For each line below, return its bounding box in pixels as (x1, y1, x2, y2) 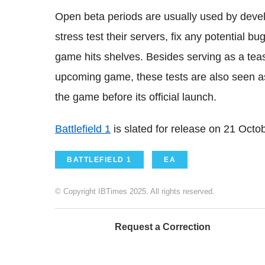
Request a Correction (115, 221, 211, 232)
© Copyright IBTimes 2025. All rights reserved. (55, 186, 215, 196)
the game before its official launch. (55, 91, 216, 103)
